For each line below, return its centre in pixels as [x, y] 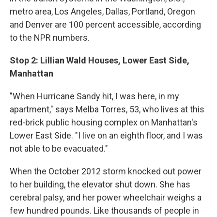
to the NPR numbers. [50, 38]
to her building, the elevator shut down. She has [100, 185]
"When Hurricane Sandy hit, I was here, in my [94, 96]
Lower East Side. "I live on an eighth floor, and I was [106, 136]
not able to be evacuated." [59, 149]
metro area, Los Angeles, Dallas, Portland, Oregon [102, 12]
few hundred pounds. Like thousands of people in [104, 211]
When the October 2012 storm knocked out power [106, 171]
